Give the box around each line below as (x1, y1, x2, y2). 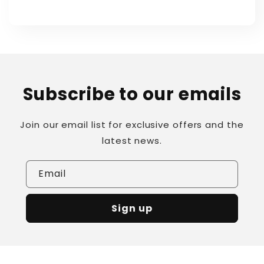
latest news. (102, 134, 162, 147)
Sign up (111, 202, 153, 215)
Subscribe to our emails (22, 82, 242, 106)
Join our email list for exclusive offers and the (20, 118, 244, 131)
